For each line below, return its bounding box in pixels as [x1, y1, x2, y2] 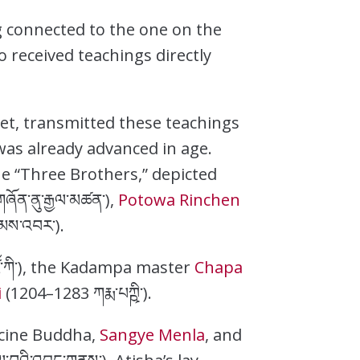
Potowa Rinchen [118, 188, 241, 211]
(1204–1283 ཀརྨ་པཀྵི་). [2, 281, 153, 304]
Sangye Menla [100, 323, 206, 346]
